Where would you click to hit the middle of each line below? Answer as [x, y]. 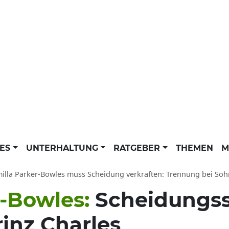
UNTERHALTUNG [63, 148]
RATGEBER [138, 148]
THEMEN [194, 148]
